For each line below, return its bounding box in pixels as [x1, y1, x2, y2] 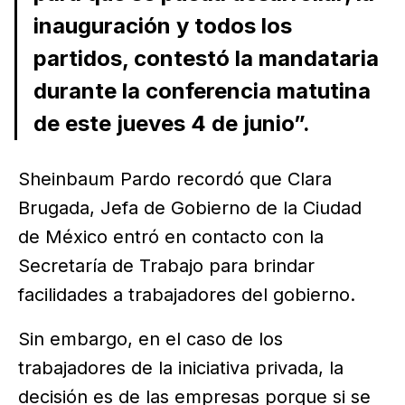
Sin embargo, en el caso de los [18, 328, 283, 351]
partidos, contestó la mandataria [33, 44, 379, 71]
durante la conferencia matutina [33, 77, 371, 104]
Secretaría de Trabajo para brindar [18, 254, 315, 277]
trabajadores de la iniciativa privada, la [18, 357, 344, 380]
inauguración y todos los [33, 12, 292, 39]
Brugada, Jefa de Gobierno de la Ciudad [18, 196, 362, 219]
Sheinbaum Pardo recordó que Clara [18, 167, 332, 190]
